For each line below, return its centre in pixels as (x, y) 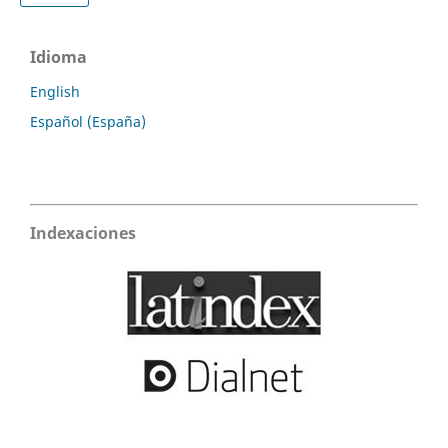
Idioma (58, 57)
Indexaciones (83, 232)
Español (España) (88, 122)
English (55, 92)
